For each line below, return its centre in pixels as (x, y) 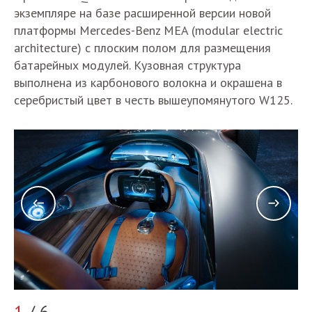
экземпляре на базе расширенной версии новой (142, 13)
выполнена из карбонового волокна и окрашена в (148, 83)
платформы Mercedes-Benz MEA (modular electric (148, 31)
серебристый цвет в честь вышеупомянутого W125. (153, 100)
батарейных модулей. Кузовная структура (127, 65)
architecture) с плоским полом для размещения (142, 48)
